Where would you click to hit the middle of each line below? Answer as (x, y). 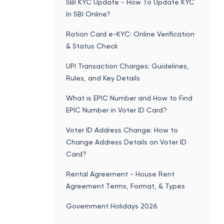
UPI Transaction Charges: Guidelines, (127, 66)
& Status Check (92, 46)
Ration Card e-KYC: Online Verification (130, 34)
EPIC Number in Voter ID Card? (116, 110)
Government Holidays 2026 (111, 206)
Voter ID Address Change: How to (122, 130)
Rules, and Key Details (103, 78)
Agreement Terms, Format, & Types (125, 186)
